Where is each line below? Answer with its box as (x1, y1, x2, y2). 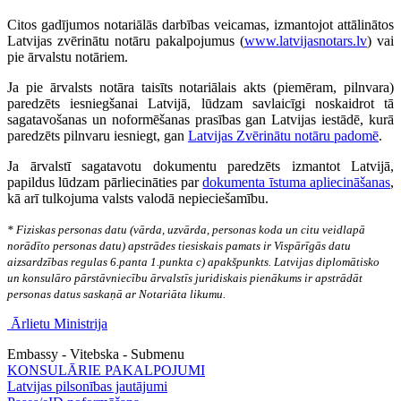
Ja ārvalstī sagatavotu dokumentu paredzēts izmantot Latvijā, (7, 158, 394, 174)
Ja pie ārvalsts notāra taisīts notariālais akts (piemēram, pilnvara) (7, 79, 394, 95)
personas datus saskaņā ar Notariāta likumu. (7, 286, 226, 301)
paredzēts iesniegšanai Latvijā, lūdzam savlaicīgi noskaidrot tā (7, 95, 394, 111)
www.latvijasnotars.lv (244, 32, 367, 48)
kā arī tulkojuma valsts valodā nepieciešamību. (7, 190, 269, 206)
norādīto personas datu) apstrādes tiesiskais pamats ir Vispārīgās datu (7, 238, 351, 252)
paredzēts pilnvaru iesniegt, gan (7, 127, 188, 143)
